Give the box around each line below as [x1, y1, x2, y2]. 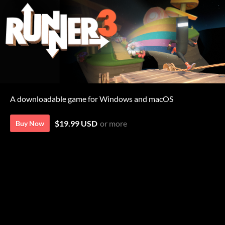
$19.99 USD [55, 118, 97, 128]
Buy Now [16, 119, 44, 128]
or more [100, 118, 127, 128]
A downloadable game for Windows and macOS [10, 93, 173, 103]
